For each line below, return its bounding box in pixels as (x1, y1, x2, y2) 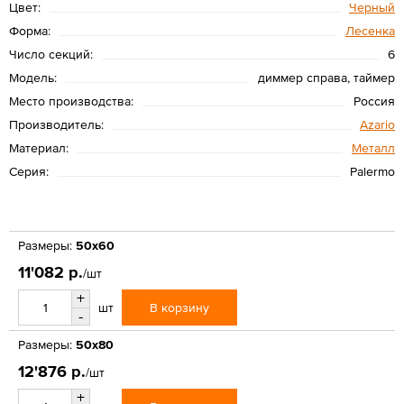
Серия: (9, 163, 49, 179)
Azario (360, 116, 395, 132)
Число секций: (9, 46, 93, 61)
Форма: (9, 23, 50, 38)
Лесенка (345, 23, 395, 38)
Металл (352, 140, 395, 155)
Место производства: (9, 93, 133, 108)
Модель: (9, 69, 57, 85)
